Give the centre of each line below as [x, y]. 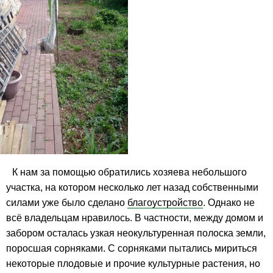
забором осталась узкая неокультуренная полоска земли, [136, 233]
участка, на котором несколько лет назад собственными [132, 187]
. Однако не [229, 203]
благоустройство [165, 203]
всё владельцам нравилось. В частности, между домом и [135, 218]
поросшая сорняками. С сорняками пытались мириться [132, 248]
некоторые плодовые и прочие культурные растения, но [133, 264]
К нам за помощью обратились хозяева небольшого [129, 172]
